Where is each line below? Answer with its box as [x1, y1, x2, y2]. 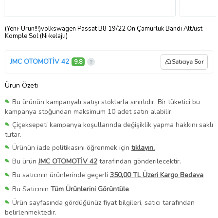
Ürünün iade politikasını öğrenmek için [12, 143, 131, 153]
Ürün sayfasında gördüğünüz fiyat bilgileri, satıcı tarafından [12, 198, 195, 207]
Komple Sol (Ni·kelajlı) [5, 31, 68, 40]
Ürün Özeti [5, 80, 38, 90]
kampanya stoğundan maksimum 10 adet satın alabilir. [5, 107, 173, 117]
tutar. [5, 130, 21, 140]
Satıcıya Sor [172, 57, 203, 66]
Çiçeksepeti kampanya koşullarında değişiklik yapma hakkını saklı [12, 120, 213, 130]
